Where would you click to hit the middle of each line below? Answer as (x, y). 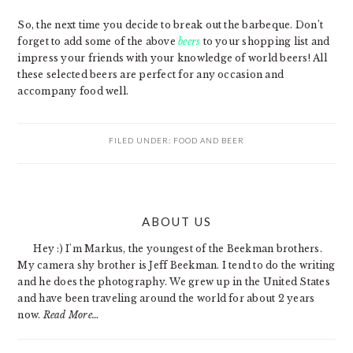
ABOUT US (176, 222)
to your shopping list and (265, 42)
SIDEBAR (58, 238)
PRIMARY (61, 209)
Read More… (71, 315)
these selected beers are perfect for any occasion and (151, 75)
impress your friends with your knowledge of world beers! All (172, 58)
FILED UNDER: (141, 141)
